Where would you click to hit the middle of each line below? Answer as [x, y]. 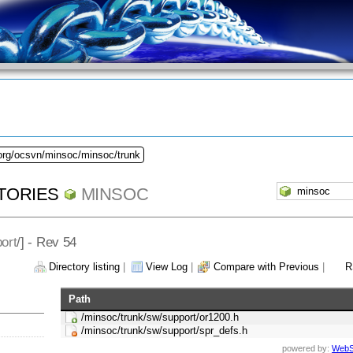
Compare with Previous [266, 267]
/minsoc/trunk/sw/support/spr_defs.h [165, 331]
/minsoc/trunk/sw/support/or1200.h [160, 318]
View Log [167, 267]
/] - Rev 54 [46, 242]
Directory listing [84, 267]
